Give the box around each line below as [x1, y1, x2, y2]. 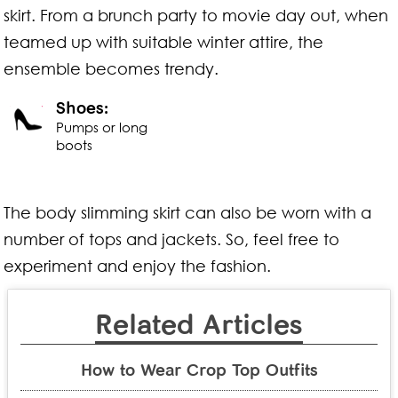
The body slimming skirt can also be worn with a [4, 202, 372, 222]
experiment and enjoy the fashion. [4, 255, 272, 275]
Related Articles [95, 307, 303, 340]
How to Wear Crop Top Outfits [80, 360, 318, 379]
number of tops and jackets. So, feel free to [4, 228, 340, 249]
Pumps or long [56, 118, 148, 135]
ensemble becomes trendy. [4, 58, 219, 78]
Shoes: [56, 98, 109, 117]
